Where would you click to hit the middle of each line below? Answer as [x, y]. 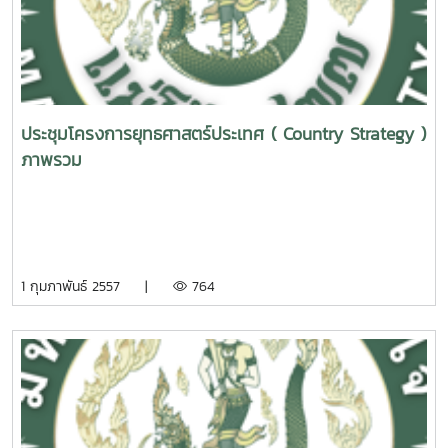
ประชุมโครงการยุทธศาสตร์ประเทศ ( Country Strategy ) [223, 134]
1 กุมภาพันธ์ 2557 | [97, 286]
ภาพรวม [51, 160]
